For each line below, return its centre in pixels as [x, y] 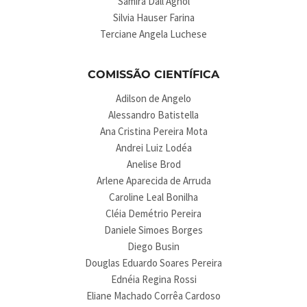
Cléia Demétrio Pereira [153, 213]
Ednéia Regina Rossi [153, 279]
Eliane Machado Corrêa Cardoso [153, 296]
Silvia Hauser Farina [153, 17]
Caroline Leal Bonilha [153, 197]
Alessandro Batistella [153, 115]
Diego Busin [153, 246]
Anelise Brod [153, 164]
